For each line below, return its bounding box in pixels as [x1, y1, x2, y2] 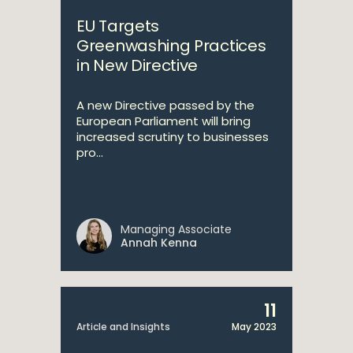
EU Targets [76, 15, 159, 37]
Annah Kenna [121, 235, 197, 251]
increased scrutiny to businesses [76, 128, 269, 145]
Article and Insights [76, 320, 170, 333]
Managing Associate [121, 221, 232, 237]
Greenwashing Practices [76, 35, 266, 57]
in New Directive [76, 54, 199, 76]
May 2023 [232, 320, 277, 333]
